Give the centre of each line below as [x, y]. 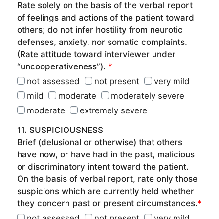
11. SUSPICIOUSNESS [60, 130]
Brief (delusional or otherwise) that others [100, 142]
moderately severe [148, 96]
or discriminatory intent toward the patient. [103, 167]
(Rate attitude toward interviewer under [96, 54]
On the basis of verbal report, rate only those [107, 179]
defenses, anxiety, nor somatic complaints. [102, 42]
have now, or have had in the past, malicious [106, 154]
